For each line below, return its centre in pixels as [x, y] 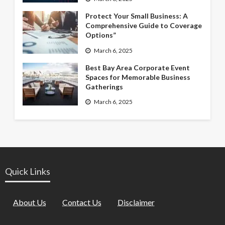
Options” [100, 35]
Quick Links [28, 171]
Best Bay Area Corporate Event [137, 67]
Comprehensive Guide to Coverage [143, 26]
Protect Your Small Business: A [136, 16]
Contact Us [82, 202]
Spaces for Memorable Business [138, 77]
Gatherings [104, 86]
